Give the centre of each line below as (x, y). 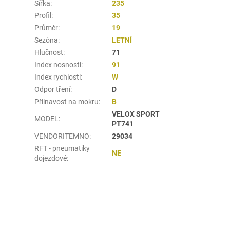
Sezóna (46, 40)
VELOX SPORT (136, 114)
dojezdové (51, 158)
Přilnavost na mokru (67, 101)
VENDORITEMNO (62, 136)
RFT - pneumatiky (62, 148)
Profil (43, 15)
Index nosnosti (58, 64)
